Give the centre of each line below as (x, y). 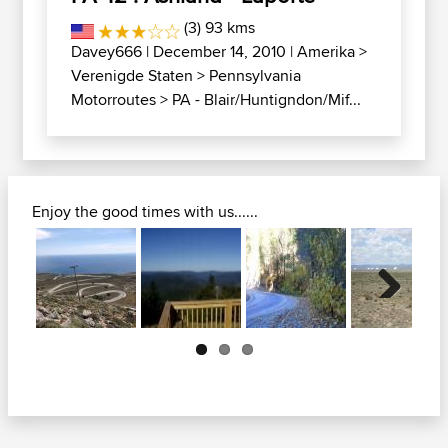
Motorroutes (113, 99)
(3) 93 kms (218, 27)
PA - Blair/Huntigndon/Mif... (266, 99)
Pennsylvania (255, 75)
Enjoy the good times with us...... (145, 211)
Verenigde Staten (132, 75)
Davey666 (106, 51)
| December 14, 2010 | (219, 51)
